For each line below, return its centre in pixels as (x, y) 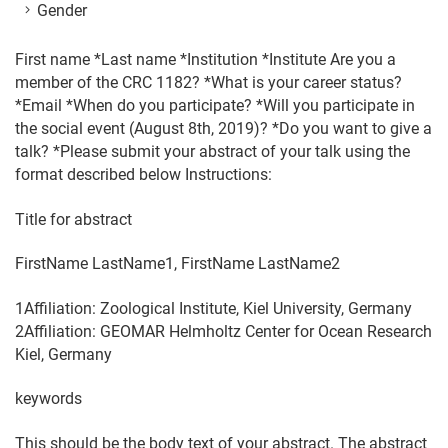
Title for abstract (73, 219)
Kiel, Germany (63, 354)
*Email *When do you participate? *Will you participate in (215, 105)
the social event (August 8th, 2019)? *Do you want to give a (223, 128)
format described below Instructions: (143, 174)
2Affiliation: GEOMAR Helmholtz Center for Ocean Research (223, 331)
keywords (48, 399)
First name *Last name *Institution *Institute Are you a (205, 59)
